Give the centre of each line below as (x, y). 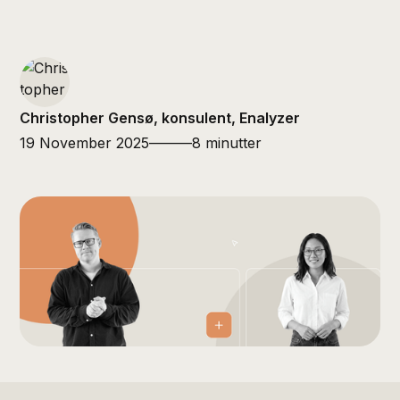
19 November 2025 (85, 143)
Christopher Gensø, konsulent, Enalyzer (160, 118)
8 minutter (227, 143)
